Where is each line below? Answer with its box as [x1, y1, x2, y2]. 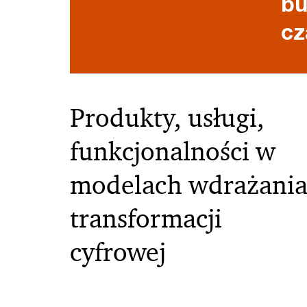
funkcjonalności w [70, 135, 275, 168]
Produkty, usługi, [70, 101, 265, 134]
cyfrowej [70, 236, 166, 269]
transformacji [70, 202, 222, 235]
